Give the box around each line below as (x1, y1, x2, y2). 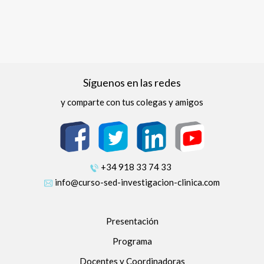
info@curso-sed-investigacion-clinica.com (55, 177, 220, 188)
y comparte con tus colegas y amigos (61, 97, 203, 107)
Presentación (105, 216, 159, 227)
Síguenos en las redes (83, 76, 181, 89)
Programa (112, 236, 152, 247)
